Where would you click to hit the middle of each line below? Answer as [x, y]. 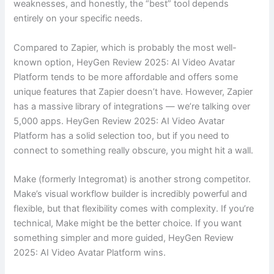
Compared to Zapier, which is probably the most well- [125, 47]
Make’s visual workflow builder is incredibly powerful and [131, 194]
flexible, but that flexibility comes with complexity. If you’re [134, 208]
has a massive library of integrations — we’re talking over [132, 106]
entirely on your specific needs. [78, 19]
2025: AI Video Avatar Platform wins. [90, 252]
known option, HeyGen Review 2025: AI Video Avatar [124, 62]
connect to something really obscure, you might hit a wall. [134, 150]
